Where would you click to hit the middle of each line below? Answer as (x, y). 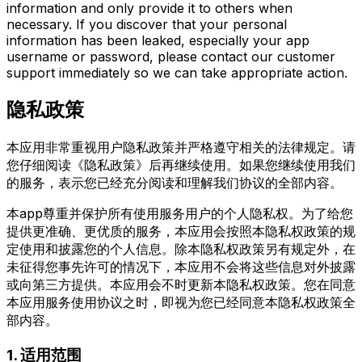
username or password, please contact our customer (171, 57)
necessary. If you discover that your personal (147, 25)
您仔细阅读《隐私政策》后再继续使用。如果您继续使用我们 (181, 165)
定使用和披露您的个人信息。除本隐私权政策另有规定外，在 (181, 249)
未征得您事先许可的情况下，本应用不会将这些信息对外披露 (181, 267)
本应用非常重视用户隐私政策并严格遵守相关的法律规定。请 (181, 147)
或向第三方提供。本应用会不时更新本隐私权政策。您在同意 (181, 285)
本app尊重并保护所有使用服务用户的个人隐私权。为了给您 (180, 214)
